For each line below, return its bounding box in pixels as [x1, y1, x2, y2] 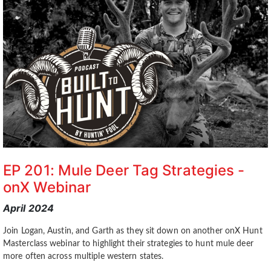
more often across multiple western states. [3, 252, 164, 261]
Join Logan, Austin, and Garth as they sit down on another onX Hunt [3, 226, 263, 235]
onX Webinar [3, 178, 91, 196]
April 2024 [3, 201, 54, 214]
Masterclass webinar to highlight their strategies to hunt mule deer [3, 239, 253, 248]
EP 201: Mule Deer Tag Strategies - [3, 161, 245, 179]
